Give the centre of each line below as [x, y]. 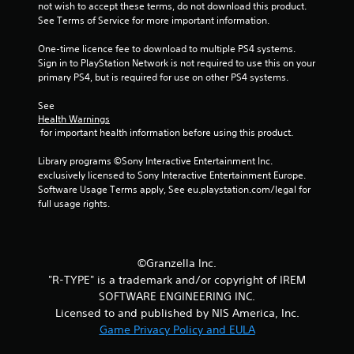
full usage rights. [74, 203]
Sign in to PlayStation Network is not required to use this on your [177, 63]
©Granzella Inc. [177, 263]
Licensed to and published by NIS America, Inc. [177, 313]
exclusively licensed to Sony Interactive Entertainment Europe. [172, 175]
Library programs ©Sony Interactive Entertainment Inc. [155, 161]
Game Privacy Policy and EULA [177, 330]
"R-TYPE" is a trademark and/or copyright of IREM [177, 280]
